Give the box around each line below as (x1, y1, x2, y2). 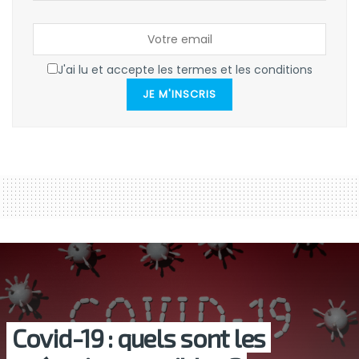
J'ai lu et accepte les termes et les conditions (57, 62, 313, 79)
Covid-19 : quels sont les (12, 322, 265, 353)
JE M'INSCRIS (143, 87, 216, 103)
